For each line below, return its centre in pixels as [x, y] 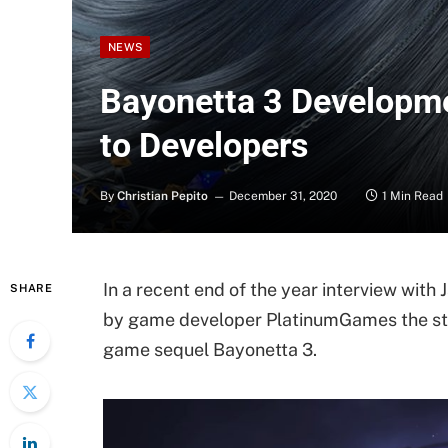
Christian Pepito [162, 196]
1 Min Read [412, 196]
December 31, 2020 [283, 196]
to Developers [204, 145]
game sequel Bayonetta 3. [210, 349]
